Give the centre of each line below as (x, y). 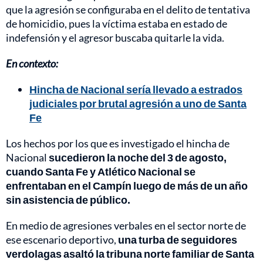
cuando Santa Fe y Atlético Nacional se (101, 171)
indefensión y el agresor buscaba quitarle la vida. (115, 37)
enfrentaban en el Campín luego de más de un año (127, 185)
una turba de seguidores (178, 239)
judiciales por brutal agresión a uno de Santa (138, 103)
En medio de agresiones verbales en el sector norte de (126, 225)
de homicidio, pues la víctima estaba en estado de (117, 23)
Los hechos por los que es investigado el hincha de (118, 143)
